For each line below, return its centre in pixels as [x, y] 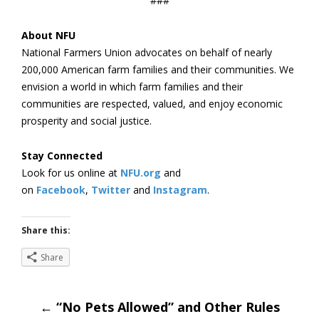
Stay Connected [62, 156]
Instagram [180, 190]
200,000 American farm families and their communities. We [158, 69]
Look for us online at [71, 173]
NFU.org [141, 173]
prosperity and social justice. [87, 121]
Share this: [46, 230]
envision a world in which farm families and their [132, 87]
